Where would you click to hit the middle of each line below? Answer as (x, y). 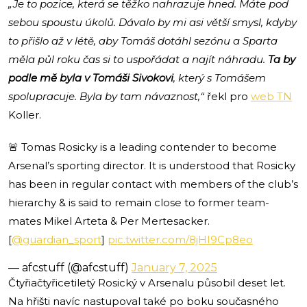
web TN (271, 96)
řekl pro (228, 96)
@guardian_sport (57, 239)
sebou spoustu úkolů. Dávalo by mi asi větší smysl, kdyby (152, 22)
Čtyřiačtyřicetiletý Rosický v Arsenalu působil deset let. (147, 282)
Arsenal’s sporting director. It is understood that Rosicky (152, 165)
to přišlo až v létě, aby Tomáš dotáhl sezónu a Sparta (143, 40)
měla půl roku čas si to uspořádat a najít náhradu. (138, 59)
